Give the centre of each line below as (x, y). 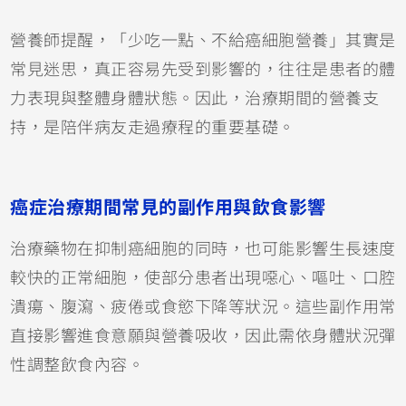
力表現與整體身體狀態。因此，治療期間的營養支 (195, 99)
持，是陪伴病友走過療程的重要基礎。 (153, 128)
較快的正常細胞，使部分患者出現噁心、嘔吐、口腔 (203, 279)
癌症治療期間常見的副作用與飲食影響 (168, 208)
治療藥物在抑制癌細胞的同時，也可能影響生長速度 (203, 250)
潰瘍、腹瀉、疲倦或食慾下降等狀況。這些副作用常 (203, 308)
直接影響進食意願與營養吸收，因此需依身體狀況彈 (203, 337)
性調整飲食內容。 (77, 366)
